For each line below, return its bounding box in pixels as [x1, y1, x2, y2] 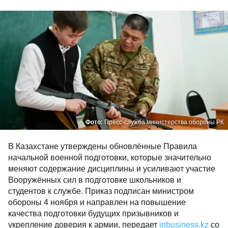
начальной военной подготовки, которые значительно [8, 153, 211, 162]
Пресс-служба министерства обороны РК [104, 119, 224, 126]
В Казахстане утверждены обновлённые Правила [8, 142, 197, 151]
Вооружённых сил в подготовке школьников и [8, 176, 181, 184]
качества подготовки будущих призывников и [8, 209, 179, 218]
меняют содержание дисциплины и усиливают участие [8, 164, 215, 173]
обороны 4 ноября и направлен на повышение [8, 198, 186, 207]
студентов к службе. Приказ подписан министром [8, 187, 194, 195]
